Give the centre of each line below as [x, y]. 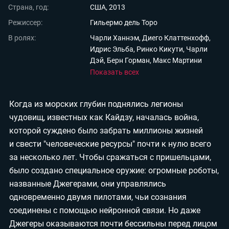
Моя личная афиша [66, 53]
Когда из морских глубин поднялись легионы [96, 104]
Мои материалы [58, 16]
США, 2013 [108, 7]
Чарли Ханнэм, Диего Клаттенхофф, [150, 38]
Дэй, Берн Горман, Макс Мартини [146, 60]
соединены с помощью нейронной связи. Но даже [105, 210]
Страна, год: [28, 7]
